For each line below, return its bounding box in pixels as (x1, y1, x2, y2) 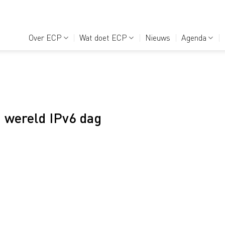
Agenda (181, 32, 207, 43)
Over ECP (28, 32, 62, 43)
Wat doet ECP (79, 32, 128, 43)
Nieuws (145, 32, 170, 43)
